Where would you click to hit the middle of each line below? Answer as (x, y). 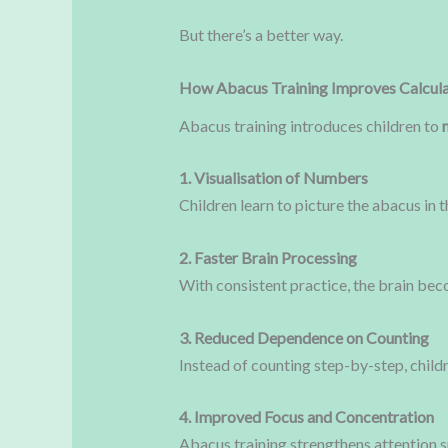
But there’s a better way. (260, 35)
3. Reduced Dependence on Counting (303, 337)
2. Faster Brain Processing (267, 257)
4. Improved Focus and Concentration (306, 417)
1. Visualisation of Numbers (273, 178)
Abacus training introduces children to (310, 125)
